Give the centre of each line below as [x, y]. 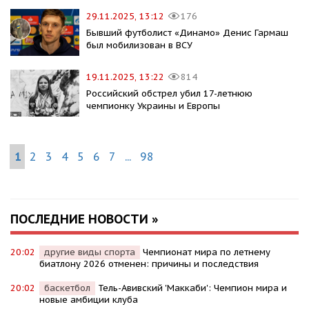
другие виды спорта [90, 252]
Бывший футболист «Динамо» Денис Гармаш [187, 33]
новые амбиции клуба [89, 300]
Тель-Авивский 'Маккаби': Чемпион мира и [192, 288]
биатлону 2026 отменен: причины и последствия [149, 264]
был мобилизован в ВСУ [139, 46]
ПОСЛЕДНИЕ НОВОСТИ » [84, 219]
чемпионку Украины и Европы [153, 106]
